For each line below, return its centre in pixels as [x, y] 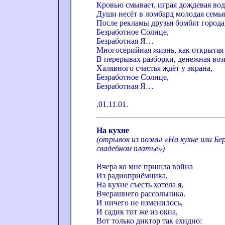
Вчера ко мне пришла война [146, 166]
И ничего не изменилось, [140, 203]
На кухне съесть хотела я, [140, 185]
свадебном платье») [132, 148]
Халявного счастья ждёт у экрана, [154, 68]
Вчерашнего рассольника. [141, 194]
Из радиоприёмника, [132, 176]
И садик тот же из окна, [137, 212]
